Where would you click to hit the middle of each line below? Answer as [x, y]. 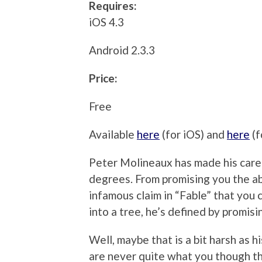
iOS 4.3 [106, 22]
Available [113, 135]
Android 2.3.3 [122, 50]
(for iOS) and [193, 135]
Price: [103, 78]
